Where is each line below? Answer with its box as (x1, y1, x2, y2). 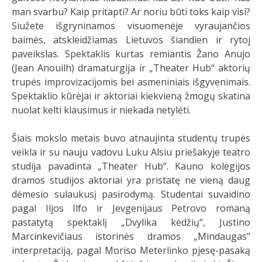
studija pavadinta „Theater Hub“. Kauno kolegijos (12, 160, 250, 173)
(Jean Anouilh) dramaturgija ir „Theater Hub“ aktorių (12, 61, 250, 74)
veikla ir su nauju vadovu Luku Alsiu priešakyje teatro (12, 146, 250, 158)
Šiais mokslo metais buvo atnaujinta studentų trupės (12, 132, 250, 144)
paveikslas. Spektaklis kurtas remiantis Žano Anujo (12, 47, 250, 60)
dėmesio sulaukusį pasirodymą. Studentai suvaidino (12, 188, 250, 201)
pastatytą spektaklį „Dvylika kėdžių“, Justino (12, 216, 250, 229)
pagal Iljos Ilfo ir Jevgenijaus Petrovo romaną (12, 202, 250, 215)
